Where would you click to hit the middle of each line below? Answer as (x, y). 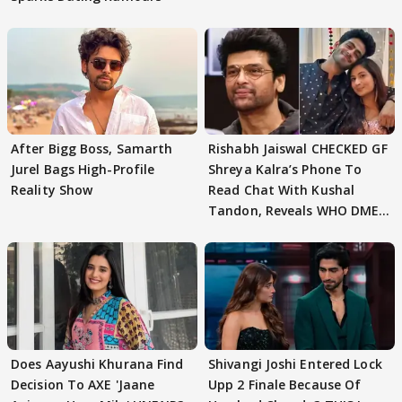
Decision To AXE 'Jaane (83, 384)
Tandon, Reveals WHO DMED (298, 211)
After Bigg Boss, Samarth (92, 149)
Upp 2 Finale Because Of (285, 384)
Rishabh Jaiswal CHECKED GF (298, 149)
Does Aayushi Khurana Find (97, 363)
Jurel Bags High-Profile (83, 170)
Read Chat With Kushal (282, 190)
